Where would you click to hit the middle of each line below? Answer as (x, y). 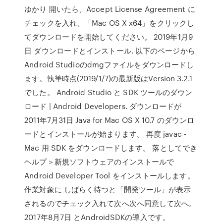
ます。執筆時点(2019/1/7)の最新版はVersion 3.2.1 (108, 78)
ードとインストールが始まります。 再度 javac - (105, 134)
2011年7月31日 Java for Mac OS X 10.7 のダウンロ (110, 120)
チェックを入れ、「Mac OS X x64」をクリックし (110, 23)
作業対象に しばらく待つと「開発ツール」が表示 (108, 189)
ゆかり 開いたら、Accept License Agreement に (110, 9)
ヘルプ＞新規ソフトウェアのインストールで (99, 162)
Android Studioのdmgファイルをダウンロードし (109, 64)
